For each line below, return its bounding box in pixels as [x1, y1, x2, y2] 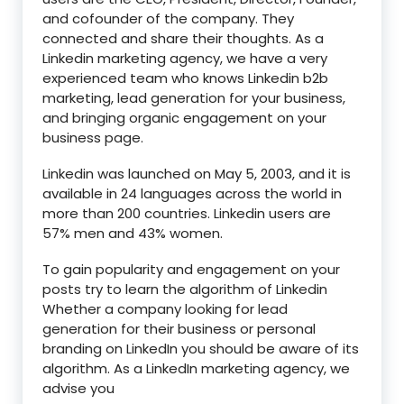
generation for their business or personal [42, 319, 316, 338]
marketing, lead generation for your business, [42, 88, 345, 107]
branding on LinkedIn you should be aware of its [42, 339, 359, 358]
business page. [42, 128, 143, 147]
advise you [42, 379, 115, 398]
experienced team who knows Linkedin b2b [42, 69, 328, 87]
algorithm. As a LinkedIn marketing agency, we [42, 359, 350, 378]
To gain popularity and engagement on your [42, 260, 340, 279]
